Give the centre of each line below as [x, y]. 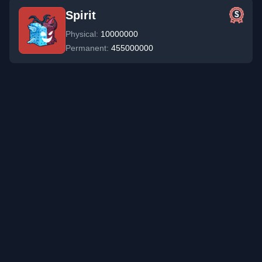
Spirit [81, 15]
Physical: [83, 34]
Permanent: [88, 48]
